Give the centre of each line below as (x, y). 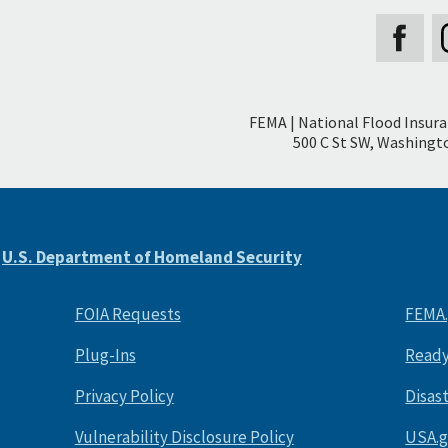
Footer (285, 139)
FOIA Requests (127, 314)
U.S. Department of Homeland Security (152, 257)
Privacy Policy (124, 396)
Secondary (314, 101)
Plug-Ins (105, 355)
